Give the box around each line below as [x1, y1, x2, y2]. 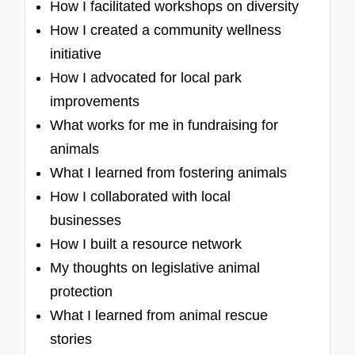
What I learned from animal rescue [50, 307, 269, 324]
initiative [50, 46, 102, 63]
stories [50, 331, 93, 348]
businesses [50, 212, 122, 229]
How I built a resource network [50, 236, 242, 253]
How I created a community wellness [50, 22, 282, 39]
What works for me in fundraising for [50, 117, 279, 134]
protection [50, 284, 113, 300]
